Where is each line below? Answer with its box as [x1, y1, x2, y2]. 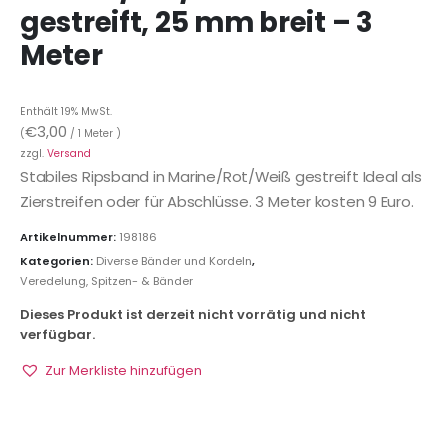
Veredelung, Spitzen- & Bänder [20, 273, 193, 290]
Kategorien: [20, 253, 96, 270]
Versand [47, 145, 91, 161]
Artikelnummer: [20, 229, 119, 246]
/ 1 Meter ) [67, 125, 121, 141]
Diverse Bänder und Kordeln [96, 253, 252, 270]
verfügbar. [20, 324, 95, 344]
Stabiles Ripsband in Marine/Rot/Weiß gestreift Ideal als [20, 165, 422, 187]
